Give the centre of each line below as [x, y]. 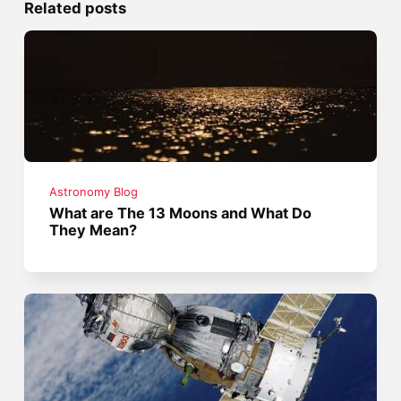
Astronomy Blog [94, 192]
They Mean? [94, 230]
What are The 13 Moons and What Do [181, 213]
